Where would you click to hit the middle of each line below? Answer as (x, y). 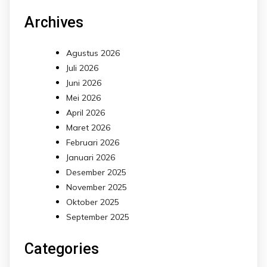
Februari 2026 (93, 142)
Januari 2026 (91, 157)
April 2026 (86, 112)
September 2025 (98, 217)
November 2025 (97, 187)
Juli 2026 (82, 68)
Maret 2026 (88, 127)
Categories (62, 249)
